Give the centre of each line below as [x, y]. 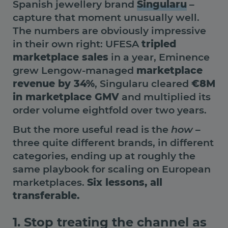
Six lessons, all [125, 182]
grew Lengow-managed [75, 70]
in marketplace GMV [66, 97]
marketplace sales [61, 57]
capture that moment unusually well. [106, 18]
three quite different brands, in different [113, 142]
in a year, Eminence [159, 57]
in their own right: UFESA [77, 44]
